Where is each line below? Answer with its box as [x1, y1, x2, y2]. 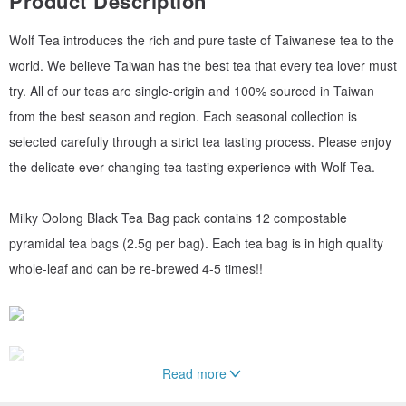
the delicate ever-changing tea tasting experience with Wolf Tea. [9, 157, 375, 176]
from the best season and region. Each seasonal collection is [9, 106, 357, 125]
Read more [161, 363, 227, 382]
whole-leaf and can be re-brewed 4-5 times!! [9, 258, 263, 277]
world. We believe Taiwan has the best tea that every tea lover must [9, 55, 397, 74]
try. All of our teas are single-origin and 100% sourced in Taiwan [9, 81, 374, 100]
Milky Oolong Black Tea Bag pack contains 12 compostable [9, 208, 347, 227]
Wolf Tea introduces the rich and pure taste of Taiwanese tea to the [9, 30, 394, 49]
